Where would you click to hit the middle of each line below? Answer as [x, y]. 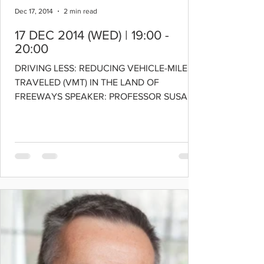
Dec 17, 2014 [34, 11]
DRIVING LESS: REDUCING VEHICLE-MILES [104, 68]
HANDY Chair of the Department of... [90, 110]
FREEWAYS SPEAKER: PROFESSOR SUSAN [104, 96]
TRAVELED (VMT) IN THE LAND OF [87, 82]
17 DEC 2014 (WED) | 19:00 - [92, 35]
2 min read [80, 11]
